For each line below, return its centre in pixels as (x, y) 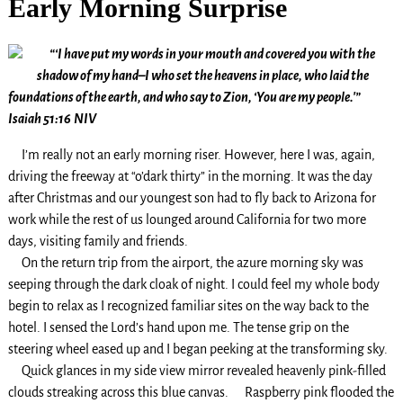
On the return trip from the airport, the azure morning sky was (185, 263)
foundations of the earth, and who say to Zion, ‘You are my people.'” (184, 98)
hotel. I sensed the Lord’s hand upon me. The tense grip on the (178, 328)
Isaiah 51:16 (39, 119)
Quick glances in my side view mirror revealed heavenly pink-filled (197, 371)
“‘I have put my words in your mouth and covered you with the (211, 54)
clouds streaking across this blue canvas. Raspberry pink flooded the (201, 393)
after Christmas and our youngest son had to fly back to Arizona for (192, 198)
